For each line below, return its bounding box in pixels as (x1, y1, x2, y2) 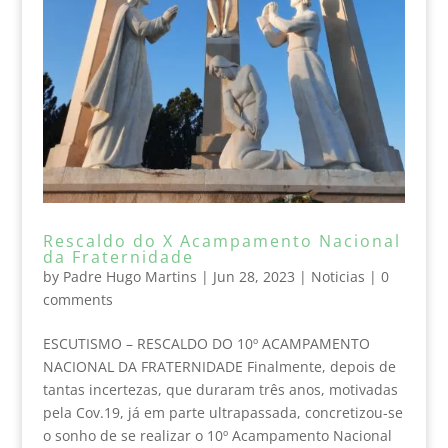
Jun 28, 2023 (212, 266, 295, 286)
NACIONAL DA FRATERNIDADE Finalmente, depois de (42, 356, 396, 376)
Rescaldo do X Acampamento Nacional (42, 229, 401, 252)
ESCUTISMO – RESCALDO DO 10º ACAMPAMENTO (42, 333, 370, 353)
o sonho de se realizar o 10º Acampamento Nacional (42, 425, 392, 445)
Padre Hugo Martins (62, 266, 197, 286)
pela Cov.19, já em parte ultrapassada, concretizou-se (42, 402, 403, 422)
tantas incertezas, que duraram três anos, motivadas (42, 379, 398, 399)
